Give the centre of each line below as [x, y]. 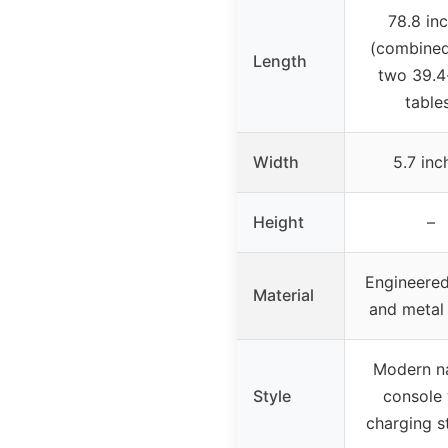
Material [283, 295]
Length [280, 61]
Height [278, 222]
